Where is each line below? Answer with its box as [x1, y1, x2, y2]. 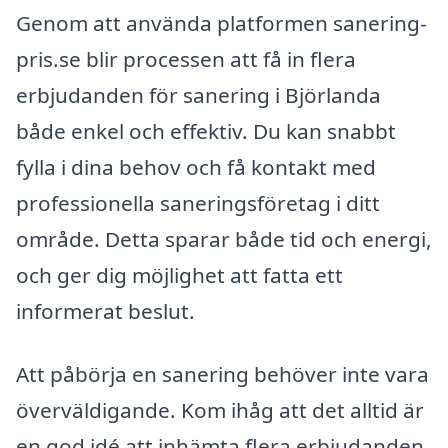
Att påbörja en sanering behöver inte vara [16, 360, 429, 389]
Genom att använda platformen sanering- [16, 8, 427, 37]
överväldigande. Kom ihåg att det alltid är [16, 396, 424, 425]
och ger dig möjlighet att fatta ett [16, 260, 343, 289]
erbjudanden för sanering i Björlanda [16, 80, 381, 109]
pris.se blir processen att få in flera [16, 44, 356, 73]
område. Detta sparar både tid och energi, [16, 224, 432, 253]
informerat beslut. [16, 296, 195, 325]
